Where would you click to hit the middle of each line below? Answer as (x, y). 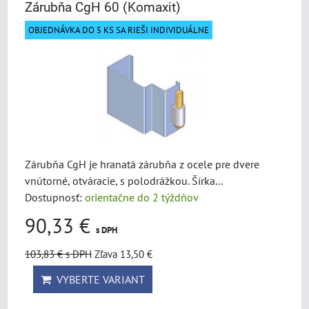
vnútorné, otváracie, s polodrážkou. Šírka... (124, 180)
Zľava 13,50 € (123, 253)
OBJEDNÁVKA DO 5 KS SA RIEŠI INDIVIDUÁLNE (119, 30)
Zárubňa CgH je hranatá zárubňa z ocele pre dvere (142, 164)
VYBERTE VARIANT (98, 279)
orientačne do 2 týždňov (142, 197)
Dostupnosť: (55, 197)
